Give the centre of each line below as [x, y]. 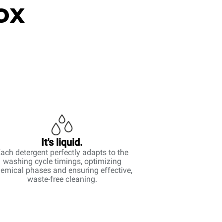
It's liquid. [62, 142]
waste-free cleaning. [62, 179]
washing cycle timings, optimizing [62, 161]
